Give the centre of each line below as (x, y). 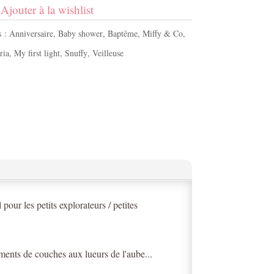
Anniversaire (31, 34)
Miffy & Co (162, 34)
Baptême (122, 34)
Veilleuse (108, 53)
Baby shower (80, 34)
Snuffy (76, 53)
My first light (37, 53)
